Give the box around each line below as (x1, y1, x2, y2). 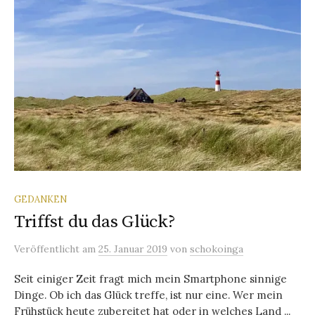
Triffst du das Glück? (14, 210, 176, 233)
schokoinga (190, 242, 243, 255)
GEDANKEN (14, 193, 67, 205)
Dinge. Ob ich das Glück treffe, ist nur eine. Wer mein (14, 288, 283, 302)
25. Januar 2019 (98, 242, 167, 255)
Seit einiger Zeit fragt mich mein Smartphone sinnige (14, 271, 287, 285)
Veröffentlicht (14, 242, 82, 255)
